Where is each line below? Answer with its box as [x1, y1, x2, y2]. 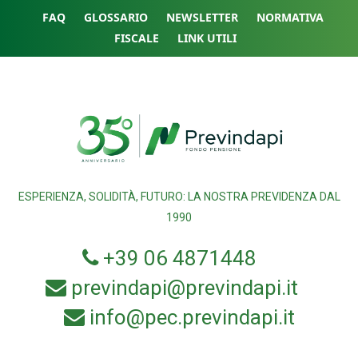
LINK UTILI [177, 30, 237, 46]
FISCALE [113, 30, 159, 46]
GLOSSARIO [84, 10, 148, 26]
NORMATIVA [257, 10, 324, 26]
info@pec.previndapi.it [89, 305, 295, 330]
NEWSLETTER [166, 10, 238, 26]
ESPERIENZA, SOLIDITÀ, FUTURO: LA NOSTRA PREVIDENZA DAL [18, 190, 340, 204]
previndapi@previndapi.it [71, 276, 298, 300]
